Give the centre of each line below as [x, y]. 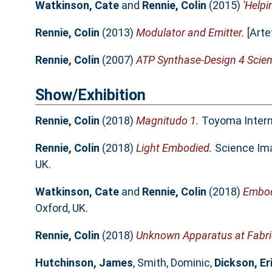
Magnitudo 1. [167, 121]
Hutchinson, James [84, 263]
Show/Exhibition [90, 95]
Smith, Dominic [173, 263]
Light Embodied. [174, 148]
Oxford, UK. [61, 208]
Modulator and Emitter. [190, 32]
